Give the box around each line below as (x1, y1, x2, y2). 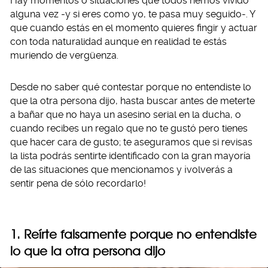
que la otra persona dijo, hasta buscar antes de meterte (10, 95, 255, 106)
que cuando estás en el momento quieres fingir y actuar (10, 22, 257, 33)
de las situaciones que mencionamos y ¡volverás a (10, 164, 233, 175)
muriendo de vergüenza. (10, 50, 118, 61)
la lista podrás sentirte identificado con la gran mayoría (10, 150, 251, 162)
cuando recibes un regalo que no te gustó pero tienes (10, 123, 248, 134)
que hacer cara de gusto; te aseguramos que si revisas (10, 136, 252, 148)
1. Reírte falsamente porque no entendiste (10, 227, 257, 242)
